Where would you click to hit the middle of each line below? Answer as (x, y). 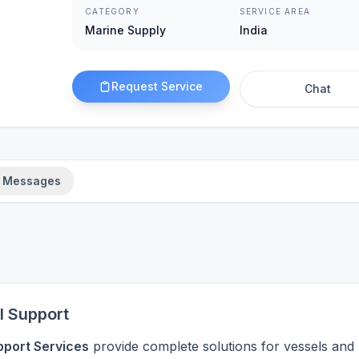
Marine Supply (126, 30)
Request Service (157, 86)
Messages (32, 181)
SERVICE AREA (274, 11)
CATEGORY (112, 11)
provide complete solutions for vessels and (222, 346)
